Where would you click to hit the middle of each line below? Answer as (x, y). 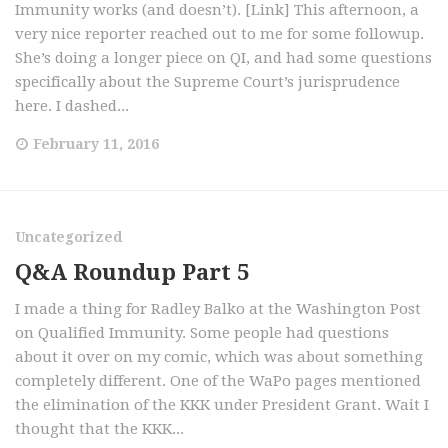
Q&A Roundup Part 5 (132, 272)
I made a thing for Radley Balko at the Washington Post (218, 309)
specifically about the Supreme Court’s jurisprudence (207, 82)
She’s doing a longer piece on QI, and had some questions (223, 58)
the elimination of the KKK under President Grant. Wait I (222, 405)
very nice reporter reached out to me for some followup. (219, 34)
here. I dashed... (72, 106)
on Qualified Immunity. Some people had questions (202, 333)
